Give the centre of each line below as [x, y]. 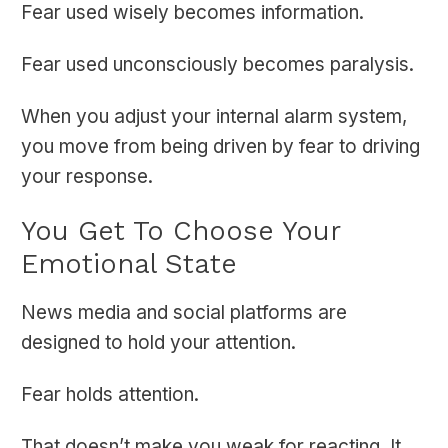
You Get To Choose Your [180, 231]
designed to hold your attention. [158, 343]
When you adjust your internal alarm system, [214, 117]
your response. [87, 177]
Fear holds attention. [110, 395]
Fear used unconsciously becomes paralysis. [217, 65]
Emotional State [129, 264]
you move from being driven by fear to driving [220, 147]
